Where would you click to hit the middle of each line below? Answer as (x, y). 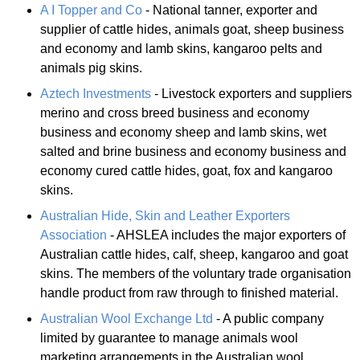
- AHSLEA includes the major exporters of (226, 235)
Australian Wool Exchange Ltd (127, 318)
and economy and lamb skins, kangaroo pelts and (181, 48)
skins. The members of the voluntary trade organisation (196, 273)
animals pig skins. (91, 67)
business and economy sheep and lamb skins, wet (183, 132)
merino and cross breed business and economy (175, 112)
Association (74, 235)
